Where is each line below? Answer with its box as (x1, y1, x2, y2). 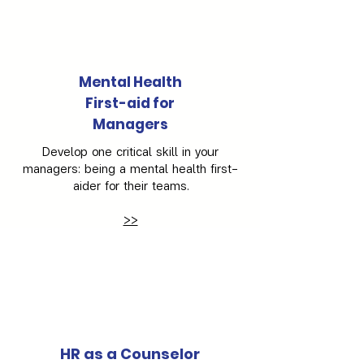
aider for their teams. (72, 175, 188, 194)
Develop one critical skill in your (42, 141, 219, 160)
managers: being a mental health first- (23, 158, 238, 177)
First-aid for (85, 93, 175, 113)
